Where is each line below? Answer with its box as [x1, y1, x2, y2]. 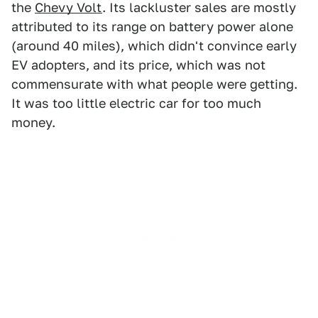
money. [11, 115, 55, 131]
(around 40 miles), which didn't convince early [11, 38, 297, 54]
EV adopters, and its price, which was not [11, 57, 265, 73]
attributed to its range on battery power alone [11, 19, 293, 35]
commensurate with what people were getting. [11, 77, 297, 92]
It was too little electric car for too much [11, 96, 261, 111]
